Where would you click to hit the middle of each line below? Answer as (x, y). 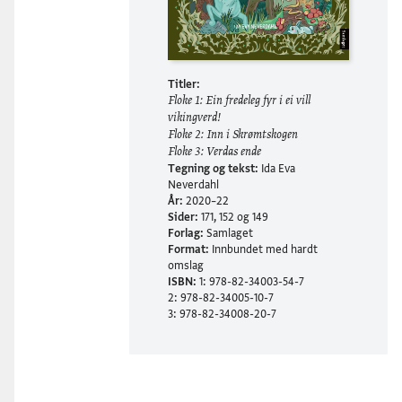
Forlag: (186, 234)
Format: (189, 250)
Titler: (184, 85)
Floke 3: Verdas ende (215, 153)
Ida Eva (279, 169)
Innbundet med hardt (264, 250)
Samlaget (229, 234)
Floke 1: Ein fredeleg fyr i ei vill (240, 102)
